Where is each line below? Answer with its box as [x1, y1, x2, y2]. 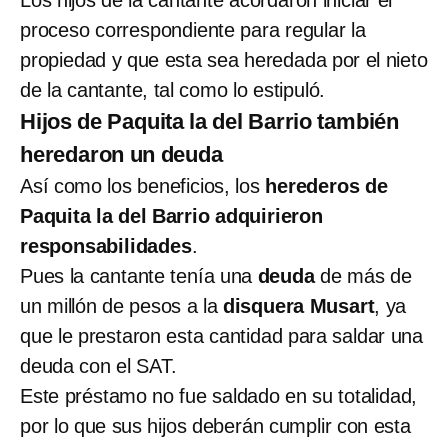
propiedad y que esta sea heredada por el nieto [20, 49, 428, 72]
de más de [314, 265, 412, 288]
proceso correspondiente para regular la [20, 19, 366, 42]
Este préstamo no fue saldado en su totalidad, [20, 385, 418, 408]
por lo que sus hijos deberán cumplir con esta [20, 415, 411, 438]
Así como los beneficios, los [20, 175, 266, 198]
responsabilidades [20, 235, 192, 258]
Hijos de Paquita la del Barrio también [20, 109, 399, 135]
